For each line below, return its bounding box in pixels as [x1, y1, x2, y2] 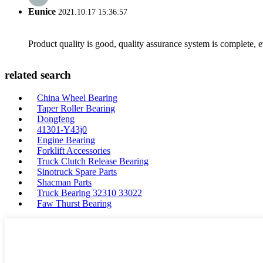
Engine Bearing [37, 135, 95, 145]
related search [5, 69, 71, 82]
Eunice [28, 6, 56, 17]
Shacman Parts [37, 177, 92, 187]
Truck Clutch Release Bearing [37, 156, 149, 166]
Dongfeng [37, 114, 75, 124]
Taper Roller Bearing [37, 103, 115, 113]
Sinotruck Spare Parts [37, 167, 117, 177]
